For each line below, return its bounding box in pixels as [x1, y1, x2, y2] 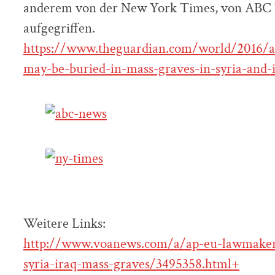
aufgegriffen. [23, 19, 95, 37]
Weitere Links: [23, 214, 106, 233]
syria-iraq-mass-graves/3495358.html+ [23, 255, 239, 273]
